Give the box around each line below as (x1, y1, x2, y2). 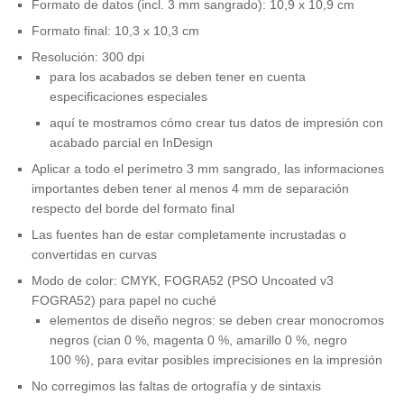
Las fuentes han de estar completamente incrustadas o (32, 227, 346, 243)
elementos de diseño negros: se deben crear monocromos (50, 313, 384, 328)
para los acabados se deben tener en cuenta (50, 69, 306, 85)
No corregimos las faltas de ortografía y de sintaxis (32, 379, 321, 394)
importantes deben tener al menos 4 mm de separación (32, 181, 349, 197)
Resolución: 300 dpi (32, 50, 144, 65)
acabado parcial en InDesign (50, 135, 213, 151)
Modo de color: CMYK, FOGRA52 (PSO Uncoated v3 (32, 273, 334, 289)
